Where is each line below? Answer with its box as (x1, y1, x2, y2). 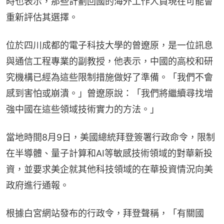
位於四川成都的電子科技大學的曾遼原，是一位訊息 (6, 40, 213, 51)
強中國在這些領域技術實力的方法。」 (6, 104, 159, 115)
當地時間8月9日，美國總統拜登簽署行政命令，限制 (6, 132, 215, 143)
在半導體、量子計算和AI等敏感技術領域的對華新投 (6, 148, 212, 159)
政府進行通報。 (6, 180, 69, 191)
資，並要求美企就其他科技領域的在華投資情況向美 (6, 164, 213, 175)
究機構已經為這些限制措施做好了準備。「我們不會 (6, 72, 213, 83)
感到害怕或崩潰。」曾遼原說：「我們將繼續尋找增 (6, 88, 213, 99)
